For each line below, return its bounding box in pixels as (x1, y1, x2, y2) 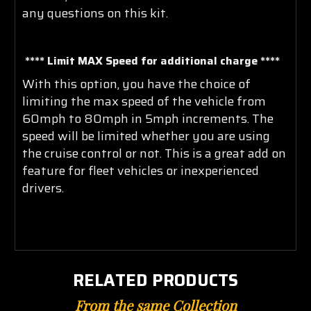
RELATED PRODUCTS (72, 267, 239, 294)
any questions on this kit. (22, 3, 168, 23)
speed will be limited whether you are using (22, 126, 270, 146)
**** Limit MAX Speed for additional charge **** (25, 51, 280, 69)
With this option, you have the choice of (22, 74, 251, 94)
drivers (22, 178, 62, 198)
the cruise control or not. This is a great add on (22, 143, 286, 163)
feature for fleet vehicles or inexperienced (22, 160, 259, 180)
